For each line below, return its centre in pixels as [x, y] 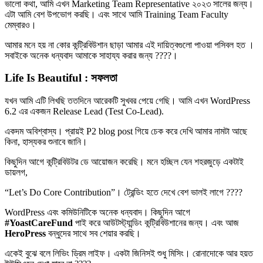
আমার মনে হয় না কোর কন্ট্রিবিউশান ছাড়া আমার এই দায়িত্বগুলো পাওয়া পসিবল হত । [129, 45]
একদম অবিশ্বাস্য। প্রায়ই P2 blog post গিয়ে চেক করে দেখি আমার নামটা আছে [126, 131]
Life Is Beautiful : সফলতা [61, 78]
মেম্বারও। [22, 25]
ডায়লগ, [16, 173]
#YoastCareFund [40, 223]
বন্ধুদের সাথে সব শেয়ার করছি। [93, 234]
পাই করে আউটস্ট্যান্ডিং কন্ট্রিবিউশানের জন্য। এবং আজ [157, 223]
